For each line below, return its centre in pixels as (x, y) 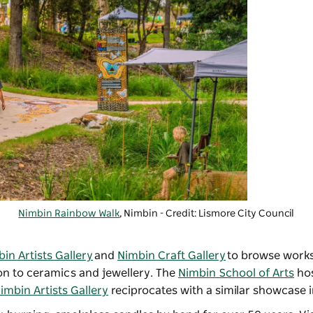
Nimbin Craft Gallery (172, 256)
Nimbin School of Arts (236, 274)
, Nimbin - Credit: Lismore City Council (207, 214)
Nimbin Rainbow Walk (69, 214)
